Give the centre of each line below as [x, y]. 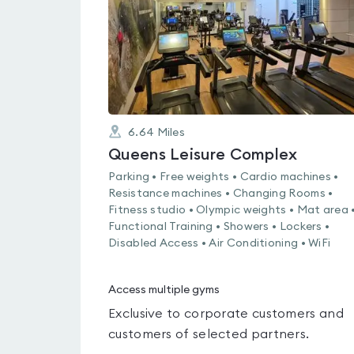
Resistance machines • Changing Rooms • [221, 194]
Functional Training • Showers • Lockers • [219, 227]
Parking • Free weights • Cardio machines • [224, 177]
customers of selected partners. [209, 334]
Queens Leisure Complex [203, 155]
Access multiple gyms [164, 290]
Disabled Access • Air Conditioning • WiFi [220, 243]
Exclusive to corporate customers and [226, 314]
